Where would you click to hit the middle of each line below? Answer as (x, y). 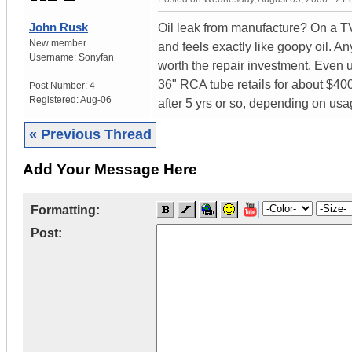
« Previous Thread (90, 134)
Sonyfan (96, 57)
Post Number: (59, 85)
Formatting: (65, 211)
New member (58, 43)
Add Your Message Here (110, 170)
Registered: (55, 99)
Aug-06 (96, 99)
